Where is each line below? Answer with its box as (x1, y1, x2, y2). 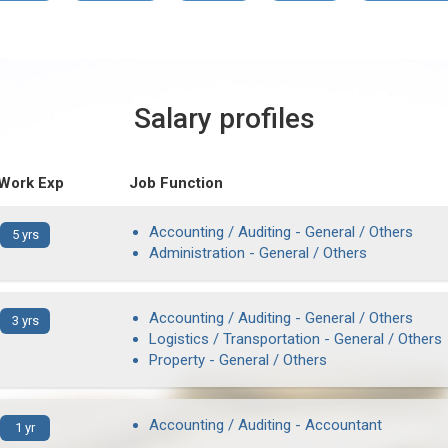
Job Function (129, 174, 223, 192)
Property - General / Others (149, 351, 327, 369)
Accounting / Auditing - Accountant (149, 416, 382, 434)
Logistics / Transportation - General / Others (149, 330, 442, 348)
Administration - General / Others (149, 244, 367, 262)
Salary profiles (133, 102, 315, 135)
